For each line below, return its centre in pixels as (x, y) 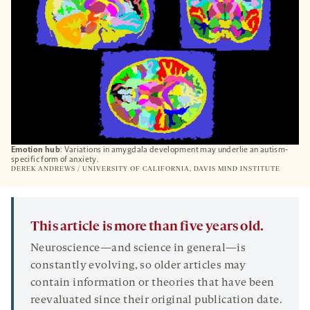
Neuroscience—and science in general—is (138, 249)
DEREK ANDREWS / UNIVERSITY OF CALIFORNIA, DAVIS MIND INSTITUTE (146, 170)
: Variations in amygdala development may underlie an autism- (174, 150)
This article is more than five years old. (147, 227)
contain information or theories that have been (153, 283)
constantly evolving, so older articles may (138, 266)
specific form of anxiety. (55, 159)
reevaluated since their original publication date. (156, 301)
